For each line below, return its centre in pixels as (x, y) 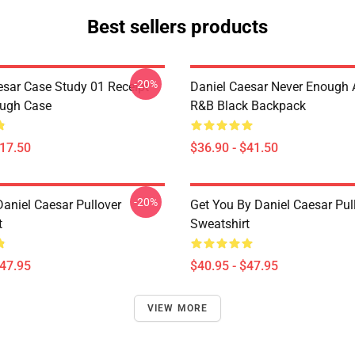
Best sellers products (177, 27)
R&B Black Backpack (248, 106)
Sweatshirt (220, 224)
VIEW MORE (177, 308)
